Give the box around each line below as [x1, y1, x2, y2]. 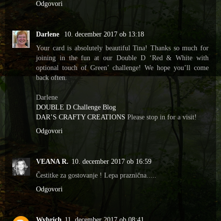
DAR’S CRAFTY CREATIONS [36, 113, 125, 121]
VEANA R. [36, 157, 69, 166]
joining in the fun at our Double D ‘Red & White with [36, 54, 209, 62]
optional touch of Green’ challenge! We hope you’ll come [36, 64, 209, 72]
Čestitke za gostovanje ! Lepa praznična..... [36, 171, 156, 180]
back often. [36, 74, 67, 82]
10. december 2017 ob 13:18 [64, 30, 144, 38]
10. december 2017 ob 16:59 [72, 157, 151, 166]
